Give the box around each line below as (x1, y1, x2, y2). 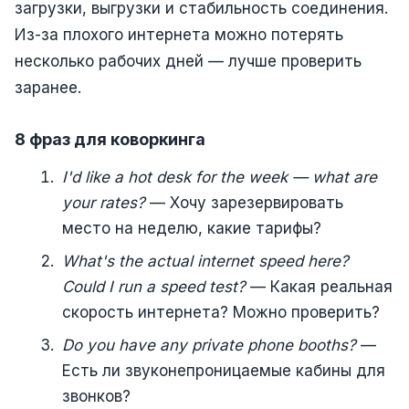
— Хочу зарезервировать (145, 193, 343, 212)
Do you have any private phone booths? (62, 335, 356, 354)
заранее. (15, 78, 81, 97)
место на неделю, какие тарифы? (62, 218, 321, 237)
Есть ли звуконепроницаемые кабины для (62, 361, 385, 380)
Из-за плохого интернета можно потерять (15, 25, 343, 44)
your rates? (62, 193, 145, 212)
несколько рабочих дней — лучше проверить (15, 51, 362, 70)
